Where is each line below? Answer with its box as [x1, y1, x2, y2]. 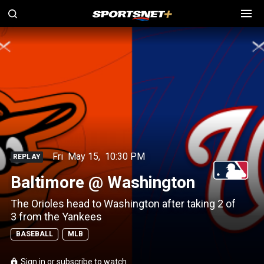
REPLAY [13, 152, 41, 161]
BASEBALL [16, 230, 53, 238]
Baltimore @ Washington [11, 173, 195, 192]
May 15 [67, 151, 98, 162]
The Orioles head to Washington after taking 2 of [11, 197, 236, 210]
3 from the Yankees [11, 210, 102, 223]
